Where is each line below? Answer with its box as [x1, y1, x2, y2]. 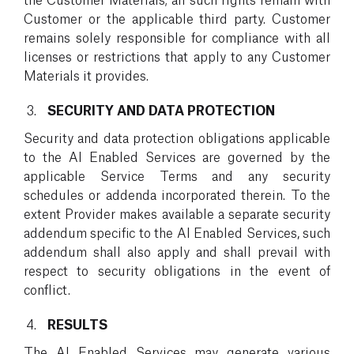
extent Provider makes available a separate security [24, 204, 330, 221]
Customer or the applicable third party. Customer [24, 9, 330, 26]
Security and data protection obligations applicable [24, 128, 330, 145]
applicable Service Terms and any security [24, 166, 330, 183]
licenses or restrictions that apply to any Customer [24, 47, 330, 64]
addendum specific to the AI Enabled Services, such [24, 223, 330, 240]
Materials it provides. [24, 66, 149, 83]
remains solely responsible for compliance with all [24, 28, 330, 45]
